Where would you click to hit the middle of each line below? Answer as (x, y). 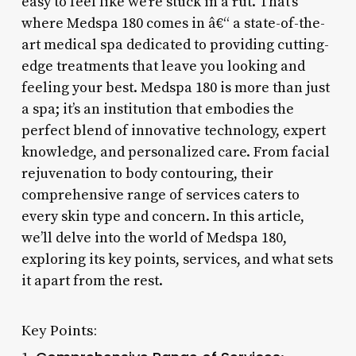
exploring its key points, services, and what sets (177, 259)
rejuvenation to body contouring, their (147, 173)
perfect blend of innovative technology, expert (173, 130)
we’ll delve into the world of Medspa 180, (154, 238)
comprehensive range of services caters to (160, 195)
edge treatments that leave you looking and (163, 66)
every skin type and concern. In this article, (163, 216)
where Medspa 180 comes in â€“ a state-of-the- (173, 23)
